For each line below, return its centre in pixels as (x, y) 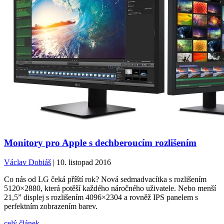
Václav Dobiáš (27, 162)
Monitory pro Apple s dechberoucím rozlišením (100, 142)
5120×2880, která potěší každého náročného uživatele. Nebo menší (110, 188)
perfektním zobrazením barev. (51, 206)
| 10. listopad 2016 (81, 162)
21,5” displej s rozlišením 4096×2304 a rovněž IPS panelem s (101, 197)
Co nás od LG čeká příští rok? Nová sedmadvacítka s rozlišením (105, 179)
